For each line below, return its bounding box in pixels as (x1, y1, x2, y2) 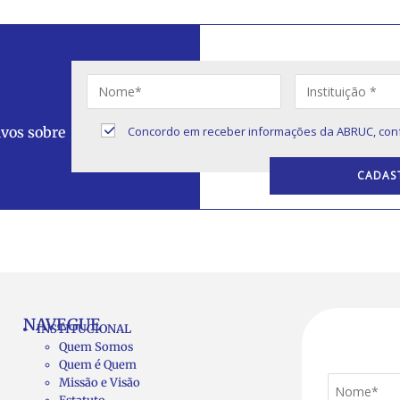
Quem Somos (59, 338, 133, 354)
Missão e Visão (59, 374, 140, 390)
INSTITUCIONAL (37, 321, 131, 337)
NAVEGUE (23, 313, 101, 335)
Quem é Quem (59, 356, 137, 372)
